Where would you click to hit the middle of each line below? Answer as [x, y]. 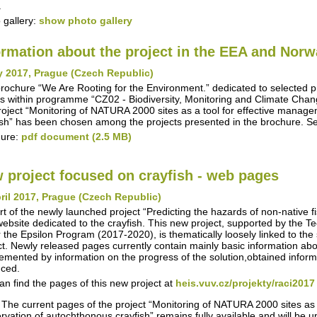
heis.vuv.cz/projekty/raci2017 [245, 283]
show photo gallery [86, 21]
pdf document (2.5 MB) [76, 137]
